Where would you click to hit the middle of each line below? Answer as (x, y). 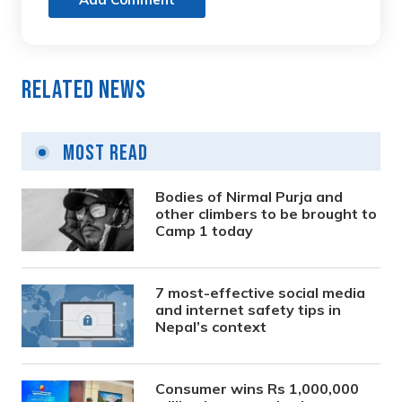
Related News (84, 91)
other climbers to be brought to (267, 214)
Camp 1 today (205, 231)
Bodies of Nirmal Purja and (249, 197)
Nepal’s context (211, 327)
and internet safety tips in (249, 310)
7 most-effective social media (261, 293)
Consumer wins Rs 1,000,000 (258, 389)
